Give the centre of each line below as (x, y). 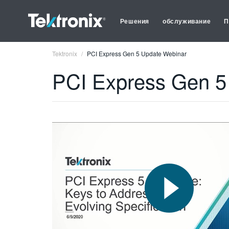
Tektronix (65, 53)
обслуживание (187, 21)
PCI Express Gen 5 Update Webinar (137, 53)
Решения (135, 21)
